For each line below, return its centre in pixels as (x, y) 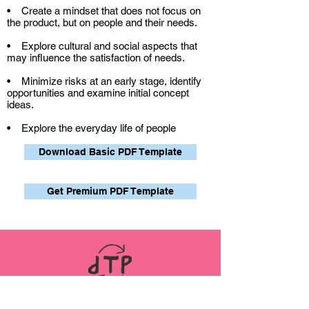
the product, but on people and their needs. (103, 23)
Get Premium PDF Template (110, 191)
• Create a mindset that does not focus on (104, 11)
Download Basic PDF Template (110, 152)
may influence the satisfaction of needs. (97, 58)
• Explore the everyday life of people (91, 128)
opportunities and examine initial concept (98, 93)
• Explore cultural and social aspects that (102, 46)
